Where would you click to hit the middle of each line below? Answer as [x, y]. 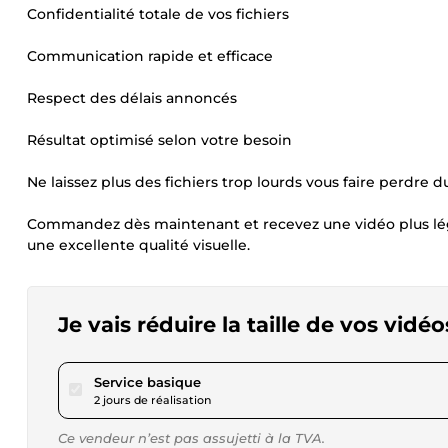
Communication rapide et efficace [150, 56]
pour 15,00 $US [249, 381]
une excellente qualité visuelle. [138, 245]
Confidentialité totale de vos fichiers [158, 14]
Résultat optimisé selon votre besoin [159, 140]
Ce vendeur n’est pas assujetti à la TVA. [191, 438]
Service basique [147, 382]
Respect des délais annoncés [132, 98]
